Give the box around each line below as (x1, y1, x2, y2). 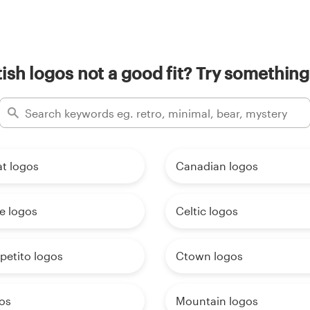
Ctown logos (176, 249, 243, 263)
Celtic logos (176, 204, 238, 218)
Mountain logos (176, 294, 258, 308)
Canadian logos (176, 159, 258, 173)
